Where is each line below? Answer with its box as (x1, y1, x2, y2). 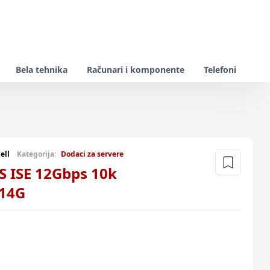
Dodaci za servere (61, 149, 124, 159)
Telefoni (204, 64, 236, 75)
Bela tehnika (16, 64, 67, 75)
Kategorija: (17, 149, 56, 159)
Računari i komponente (87, 64, 184, 75)
